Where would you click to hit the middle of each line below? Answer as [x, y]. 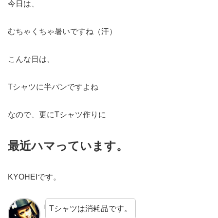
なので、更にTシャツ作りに [57, 114]
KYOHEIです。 [34, 177]
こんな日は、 [31, 59]
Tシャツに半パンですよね [53, 87]
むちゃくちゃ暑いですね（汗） [62, 32]
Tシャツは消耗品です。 [90, 208]
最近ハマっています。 [68, 146]
